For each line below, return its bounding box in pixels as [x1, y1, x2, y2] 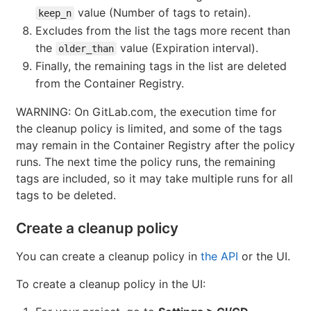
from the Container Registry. [35, 76, 184, 90]
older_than [58, 42, 114, 54]
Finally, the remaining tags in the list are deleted [35, 58, 287, 73]
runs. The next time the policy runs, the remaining [16, 154, 276, 169]
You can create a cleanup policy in [16, 249, 201, 263]
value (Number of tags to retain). [74, 5, 251, 19]
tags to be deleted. [16, 187, 116, 202]
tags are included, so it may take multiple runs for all [16, 171, 293, 185]
